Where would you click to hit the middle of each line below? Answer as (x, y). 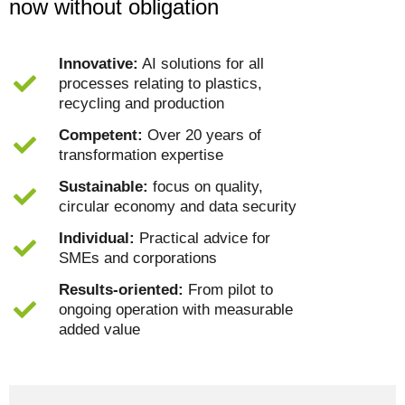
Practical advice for (203, 238)
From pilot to (229, 289)
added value (100, 329)
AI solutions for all (202, 63)
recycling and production (142, 103)
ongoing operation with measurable (176, 309)
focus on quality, (206, 186)
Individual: (97, 238)
